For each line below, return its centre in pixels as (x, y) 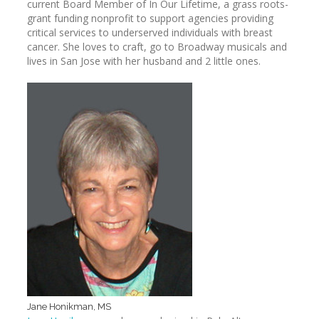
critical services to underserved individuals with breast (150, 32)
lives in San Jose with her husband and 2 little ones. (144, 61)
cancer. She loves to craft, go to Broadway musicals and (157, 47)
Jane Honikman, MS (69, 307)
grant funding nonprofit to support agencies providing (150, 18)
